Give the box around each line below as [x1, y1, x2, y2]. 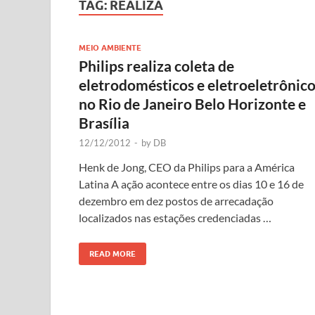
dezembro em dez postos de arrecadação [79, 194, 274, 208]
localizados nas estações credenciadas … [79, 211, 271, 225]
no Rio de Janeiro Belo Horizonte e [79, 95, 306, 113]
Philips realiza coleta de [79, 57, 234, 75]
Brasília [79, 114, 129, 132]
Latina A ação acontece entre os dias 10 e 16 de [79, 177, 304, 191]
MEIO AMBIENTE [79, 43, 141, 53]
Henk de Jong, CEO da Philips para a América [79, 160, 295, 174]
